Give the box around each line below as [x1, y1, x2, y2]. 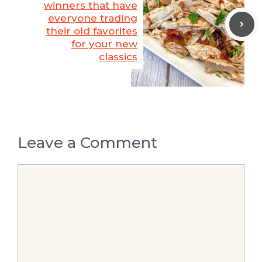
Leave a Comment [18, 133, 157, 152]
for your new [71, 37, 137, 50]
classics [99, 50, 137, 63]
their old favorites [46, 25, 137, 37]
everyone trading [48, 12, 137, 24]
